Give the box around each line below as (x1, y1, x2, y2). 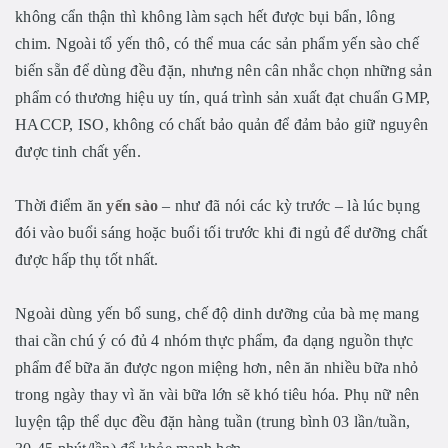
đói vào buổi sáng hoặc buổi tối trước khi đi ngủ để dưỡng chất (15, 224, 428, 241)
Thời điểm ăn (15, 197, 107, 214)
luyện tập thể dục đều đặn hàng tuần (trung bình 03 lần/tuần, (15, 413, 410, 430)
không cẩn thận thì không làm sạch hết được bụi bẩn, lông (15, 8, 395, 25)
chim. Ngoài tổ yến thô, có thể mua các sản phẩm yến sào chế (15, 35, 419, 52)
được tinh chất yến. (15, 143, 141, 160)
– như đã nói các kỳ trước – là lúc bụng (158, 197, 420, 214)
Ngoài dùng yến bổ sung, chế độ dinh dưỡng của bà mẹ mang (15, 305, 419, 322)
